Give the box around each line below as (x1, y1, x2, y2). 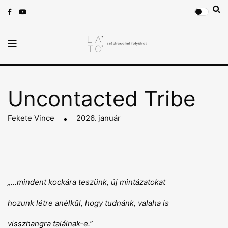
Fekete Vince (8, 113, 54, 123)
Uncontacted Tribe (8, 85, 195, 111)
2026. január (74, 113, 121, 123)
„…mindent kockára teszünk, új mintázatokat (8, 177, 165, 187)
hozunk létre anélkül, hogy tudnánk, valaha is (8, 198, 169, 208)
